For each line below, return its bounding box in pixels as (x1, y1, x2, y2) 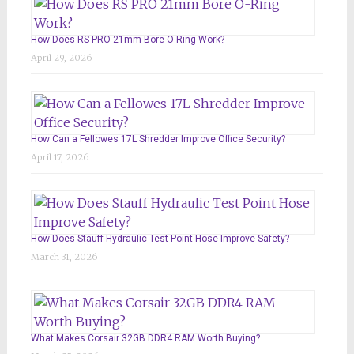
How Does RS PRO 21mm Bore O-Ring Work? (30, 34, 224, 46)
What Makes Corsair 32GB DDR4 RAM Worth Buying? (30, 333, 260, 345)
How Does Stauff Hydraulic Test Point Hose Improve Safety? (30, 233, 289, 245)
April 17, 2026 (30, 152, 89, 164)
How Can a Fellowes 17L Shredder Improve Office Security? (30, 134, 285, 145)
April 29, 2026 (30, 52, 92, 64)
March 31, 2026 (30, 251, 98, 263)
